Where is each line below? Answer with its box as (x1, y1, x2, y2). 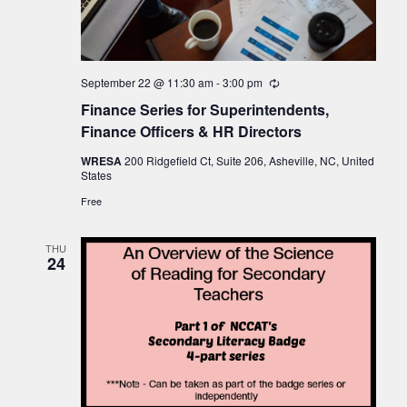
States (80, 167, 112, 184)
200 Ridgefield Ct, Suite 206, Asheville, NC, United (124, 153, 374, 169)
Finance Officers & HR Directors (80, 121, 302, 143)
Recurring (278, 75, 328, 92)
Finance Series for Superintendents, (80, 99, 329, 121)
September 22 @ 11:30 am (80, 74, 213, 91)
